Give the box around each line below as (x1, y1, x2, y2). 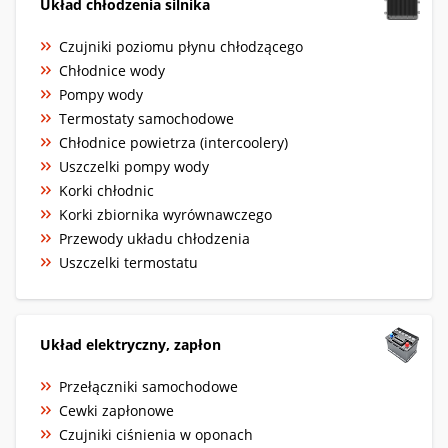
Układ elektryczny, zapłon (40, 334, 221, 354)
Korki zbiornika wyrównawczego (59, 204, 272, 224)
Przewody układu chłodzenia (59, 228, 250, 248)
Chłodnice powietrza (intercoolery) (59, 132, 288, 152)
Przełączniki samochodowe (59, 376, 238, 396)
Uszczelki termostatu (59, 252, 198, 272)
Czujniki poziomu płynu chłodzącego (59, 36, 303, 56)
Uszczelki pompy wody (59, 156, 209, 176)
